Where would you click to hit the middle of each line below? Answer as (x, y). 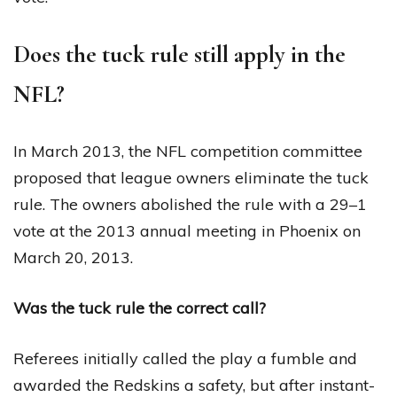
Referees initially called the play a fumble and (185, 358)
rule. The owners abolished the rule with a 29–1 (190, 204)
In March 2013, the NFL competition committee (188, 151)
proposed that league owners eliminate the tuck (191, 177)
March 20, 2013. (73, 257)
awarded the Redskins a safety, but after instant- (194, 385)
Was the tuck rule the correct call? (140, 307)
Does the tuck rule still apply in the (179, 54)
